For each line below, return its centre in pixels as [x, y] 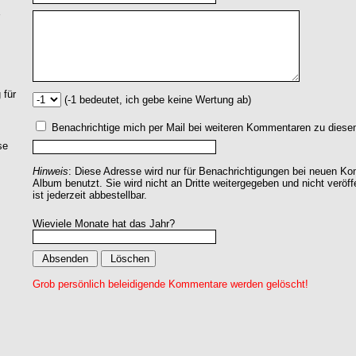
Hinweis [50, 171]
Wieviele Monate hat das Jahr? [104, 224]
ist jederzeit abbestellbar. [90, 195]
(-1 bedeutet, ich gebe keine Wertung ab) [156, 100]
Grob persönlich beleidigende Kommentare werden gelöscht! [170, 284]
